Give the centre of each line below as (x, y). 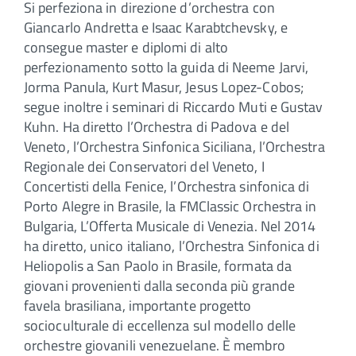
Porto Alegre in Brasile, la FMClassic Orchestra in (170, 206)
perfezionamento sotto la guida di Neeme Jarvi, (166, 67)
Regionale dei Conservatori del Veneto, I (144, 166)
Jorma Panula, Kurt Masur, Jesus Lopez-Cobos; (164, 87)
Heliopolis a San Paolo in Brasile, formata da (158, 265)
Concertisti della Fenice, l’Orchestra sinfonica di (167, 186)
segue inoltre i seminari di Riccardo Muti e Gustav (174, 106)
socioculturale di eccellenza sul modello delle (160, 325)
